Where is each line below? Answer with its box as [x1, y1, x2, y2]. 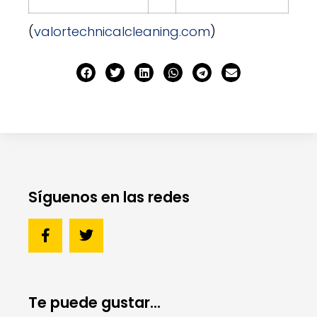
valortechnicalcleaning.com [34, 23, 210, 41]
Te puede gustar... [28, 292, 161, 313]
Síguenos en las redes [28, 186, 190, 207]
